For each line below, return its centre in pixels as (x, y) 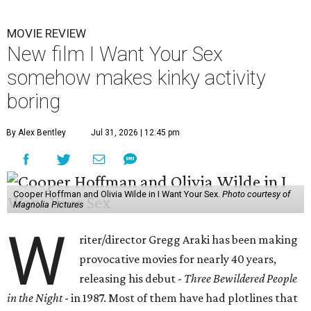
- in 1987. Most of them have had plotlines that (181, 297)
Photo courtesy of (256, 194)
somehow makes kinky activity (136, 77)
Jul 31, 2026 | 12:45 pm (135, 132)
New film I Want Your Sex (115, 54)
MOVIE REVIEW (47, 33)
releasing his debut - (132, 278)
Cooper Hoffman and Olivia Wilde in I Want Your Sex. (117, 194)
